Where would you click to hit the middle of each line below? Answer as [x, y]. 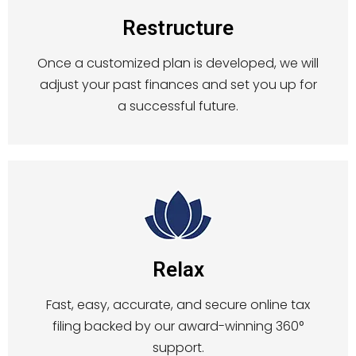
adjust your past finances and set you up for [178, 85]
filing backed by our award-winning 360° [178, 327]
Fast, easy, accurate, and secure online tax [178, 305]
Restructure [178, 27]
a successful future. [178, 106]
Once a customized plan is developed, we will [178, 64]
